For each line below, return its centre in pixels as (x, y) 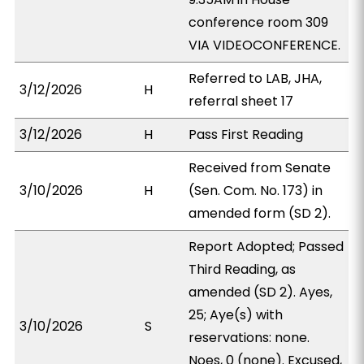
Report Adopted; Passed (266, 247)
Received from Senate (260, 168)
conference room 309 (259, 22)
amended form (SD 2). (260, 213)
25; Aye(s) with (236, 315)
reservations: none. (249, 338)
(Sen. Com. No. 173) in (256, 191)
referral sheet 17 (241, 101)
